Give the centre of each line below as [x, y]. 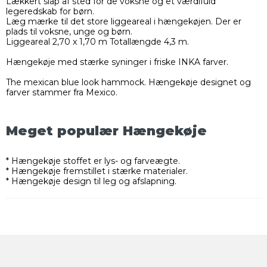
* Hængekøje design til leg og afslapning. [91, 181]
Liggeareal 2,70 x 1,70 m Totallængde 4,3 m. [97, 42]
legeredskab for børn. [50, 12]
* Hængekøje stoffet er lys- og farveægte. [93, 161]
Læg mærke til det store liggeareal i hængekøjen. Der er [124, 22]
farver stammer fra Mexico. [62, 93]
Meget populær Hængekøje [106, 130]
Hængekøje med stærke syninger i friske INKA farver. [117, 62]
